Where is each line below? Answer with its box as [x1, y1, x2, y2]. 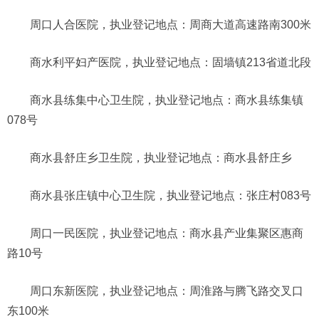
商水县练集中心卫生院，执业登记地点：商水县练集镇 [30, 93, 303, 106]
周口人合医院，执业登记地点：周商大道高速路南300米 [30, 18, 311, 31]
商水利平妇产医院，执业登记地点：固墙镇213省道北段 [30, 56, 311, 68]
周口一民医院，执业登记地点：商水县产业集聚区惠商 [30, 226, 303, 239]
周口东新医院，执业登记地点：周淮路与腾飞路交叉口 [30, 284, 303, 297]
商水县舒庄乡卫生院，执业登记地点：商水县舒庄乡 [30, 151, 292, 164]
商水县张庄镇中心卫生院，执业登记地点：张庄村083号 [30, 189, 311, 202]
